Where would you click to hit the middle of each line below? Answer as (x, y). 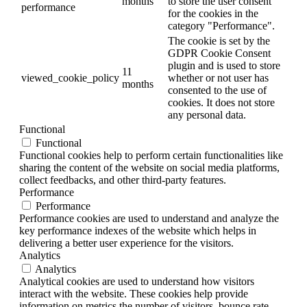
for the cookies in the (213, 13)
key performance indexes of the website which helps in (138, 230)
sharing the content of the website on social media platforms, (149, 167)
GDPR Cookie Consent (219, 53)
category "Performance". (221, 25)
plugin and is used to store (224, 65)
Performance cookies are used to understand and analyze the (149, 218)
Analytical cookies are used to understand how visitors (137, 281)
